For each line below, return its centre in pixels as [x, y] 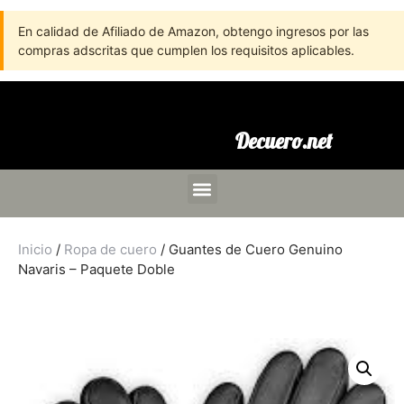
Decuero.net [283, 141]
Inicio [35, 249]
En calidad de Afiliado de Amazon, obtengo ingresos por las [193, 31]
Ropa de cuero [110, 249]
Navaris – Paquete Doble [96, 269]
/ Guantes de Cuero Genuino [250, 249]
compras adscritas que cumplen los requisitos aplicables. [186, 50]
